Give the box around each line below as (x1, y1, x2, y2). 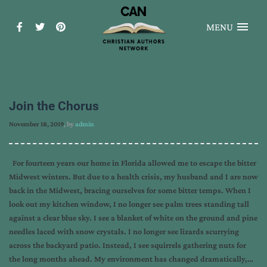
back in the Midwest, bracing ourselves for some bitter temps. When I (9, 185, 251, 195)
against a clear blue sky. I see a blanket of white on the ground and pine (9, 213, 257, 222)
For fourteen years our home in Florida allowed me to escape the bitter (9, 158, 256, 167)
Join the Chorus (9, 99, 99, 113)
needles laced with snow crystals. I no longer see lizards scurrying (9, 226, 239, 236)
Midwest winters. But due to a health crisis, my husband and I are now (9, 172, 258, 181)
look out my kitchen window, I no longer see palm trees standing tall (9, 199, 249, 209)
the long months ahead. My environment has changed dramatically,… (9, 254, 253, 263)
